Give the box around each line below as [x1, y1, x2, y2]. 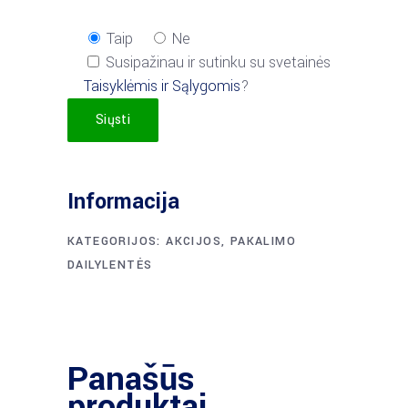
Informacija [67, 187, 179, 217]
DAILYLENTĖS [67, 257, 153, 273]
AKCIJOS [166, 233, 222, 250]
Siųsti [96, 110, 130, 129]
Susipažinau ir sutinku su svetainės [106, 52, 331, 73]
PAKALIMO [229, 233, 297, 250]
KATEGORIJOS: [67, 233, 167, 250]
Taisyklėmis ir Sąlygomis [84, 76, 240, 97]
